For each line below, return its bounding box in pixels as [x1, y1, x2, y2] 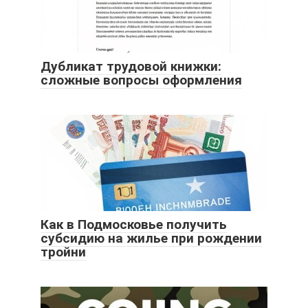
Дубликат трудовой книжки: [41, 58, 221, 74]
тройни [41, 243, 86, 260]
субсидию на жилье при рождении [41, 230, 262, 246]
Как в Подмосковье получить [41, 216, 227, 232]
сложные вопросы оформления [41, 71, 242, 88]
